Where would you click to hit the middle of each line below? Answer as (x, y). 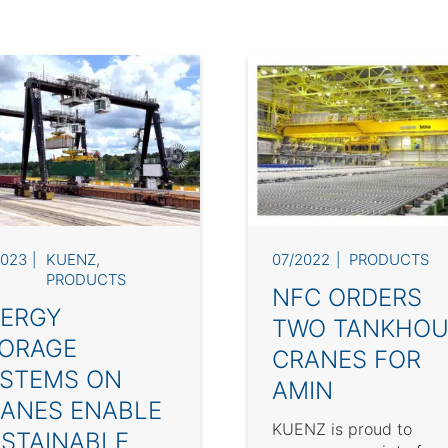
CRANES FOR (346, 360)
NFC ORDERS (347, 298)
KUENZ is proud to (342, 429)
